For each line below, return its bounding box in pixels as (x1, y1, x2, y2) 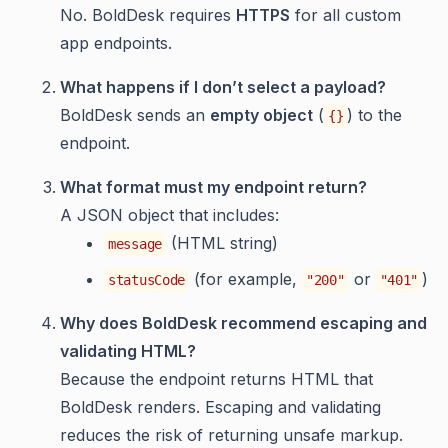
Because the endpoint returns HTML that (60, 368, 373, 389)
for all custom (290, 4, 401, 25)
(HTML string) (165, 232, 278, 253)
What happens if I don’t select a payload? (60, 76, 386, 97)
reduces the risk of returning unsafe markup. (60, 424, 403, 445)
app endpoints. (60, 32, 172, 53)
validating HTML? (60, 340, 196, 361)
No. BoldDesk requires (60, 4, 236, 25)
